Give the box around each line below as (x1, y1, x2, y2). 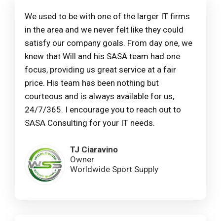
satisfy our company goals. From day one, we (25, 38, 192, 48)
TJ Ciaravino (70, 145, 118, 155)
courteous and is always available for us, (25, 91, 174, 102)
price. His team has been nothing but (25, 78, 159, 88)
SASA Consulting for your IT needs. (25, 118, 155, 128)
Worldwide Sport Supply (70, 164, 158, 175)
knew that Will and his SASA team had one (25, 51, 180, 62)
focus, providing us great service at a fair (25, 65, 176, 75)
